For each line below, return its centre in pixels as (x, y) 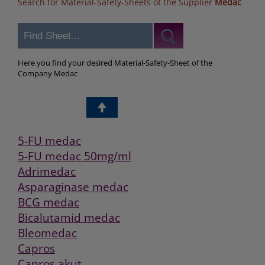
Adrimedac (47, 171)
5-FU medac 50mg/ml (75, 156)
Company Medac (48, 74)
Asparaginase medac (73, 187)
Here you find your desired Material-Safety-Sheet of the (115, 63)
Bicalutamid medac (69, 217)
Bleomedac (47, 233)
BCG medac (49, 202)
